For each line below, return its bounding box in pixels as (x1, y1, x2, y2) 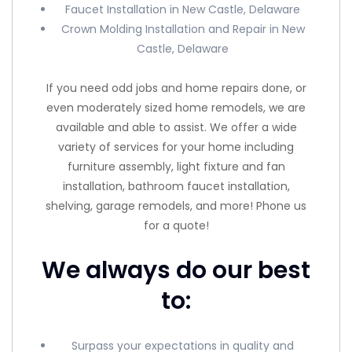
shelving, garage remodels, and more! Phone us (46, 197, 306, 214)
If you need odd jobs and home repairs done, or (46, 79, 306, 96)
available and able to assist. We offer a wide (55, 119, 297, 135)
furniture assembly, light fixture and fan (67, 158, 285, 174)
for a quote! (143, 217, 209, 233)
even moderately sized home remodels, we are (46, 99, 306, 115)
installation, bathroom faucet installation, (62, 178, 290, 194)
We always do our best (42, 253, 310, 287)
